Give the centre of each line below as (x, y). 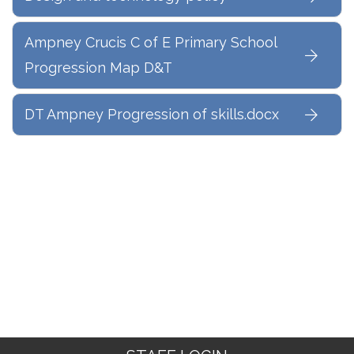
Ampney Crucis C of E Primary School (151, 42)
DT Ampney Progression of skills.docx (152, 114)
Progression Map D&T (98, 68)
